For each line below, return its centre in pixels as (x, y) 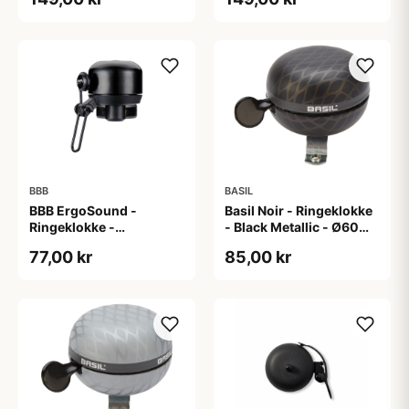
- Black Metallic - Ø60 (292, 227)
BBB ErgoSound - (83, 210)
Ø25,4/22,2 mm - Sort (97, 243)
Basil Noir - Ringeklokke (299, 210)
